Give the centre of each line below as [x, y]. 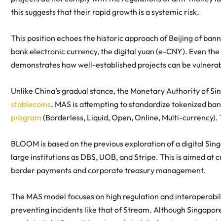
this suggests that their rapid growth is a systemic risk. [105, 12]
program [26, 118]
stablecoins [31, 104]
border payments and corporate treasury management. [108, 170]
